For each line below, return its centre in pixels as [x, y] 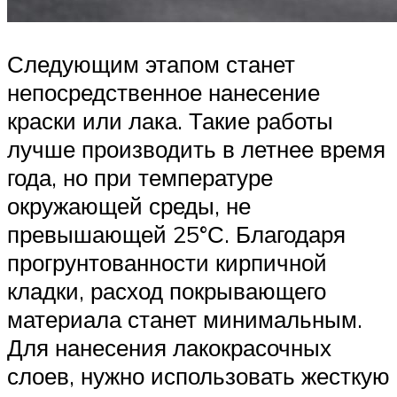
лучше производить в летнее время [196, 149]
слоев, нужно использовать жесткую [198, 376]
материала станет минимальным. [185, 319]
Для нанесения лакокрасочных [169, 348]
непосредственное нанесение [163, 93]
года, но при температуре [140, 178]
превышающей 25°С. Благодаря [176, 234]
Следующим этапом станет [151, 64]
